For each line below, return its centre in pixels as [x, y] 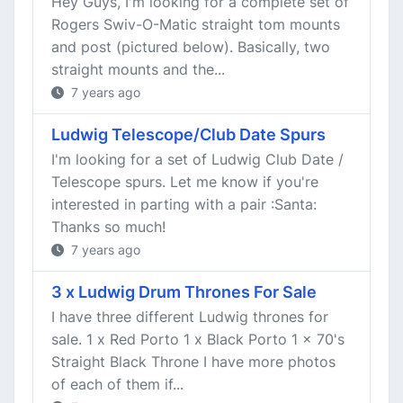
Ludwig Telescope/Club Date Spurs [188, 134]
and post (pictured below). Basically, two [191, 47]
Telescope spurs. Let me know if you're [185, 182]
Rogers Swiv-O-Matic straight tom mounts [196, 24]
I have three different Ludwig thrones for [190, 317]
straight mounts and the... [138, 69]
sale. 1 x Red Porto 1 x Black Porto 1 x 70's [198, 339]
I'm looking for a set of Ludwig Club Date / [197, 159]
